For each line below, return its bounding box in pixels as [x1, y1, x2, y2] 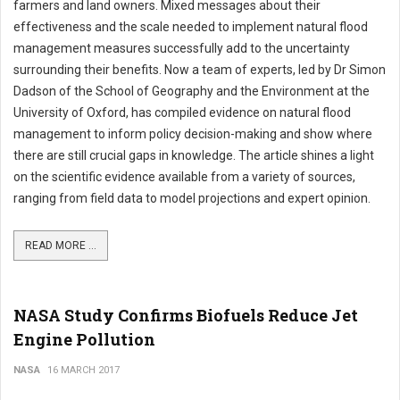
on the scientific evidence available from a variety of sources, [13, 170, 355, 185]
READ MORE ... [25, 239, 96, 253]
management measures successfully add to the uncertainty [13, 41, 350, 56]
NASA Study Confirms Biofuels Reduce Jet [13, 304, 358, 327]
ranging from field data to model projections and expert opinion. [13, 191, 371, 206]
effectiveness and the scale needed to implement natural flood [13, 20, 368, 35]
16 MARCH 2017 [47, 364, 120, 377]
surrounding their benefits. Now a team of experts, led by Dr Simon [13, 62, 386, 78]
